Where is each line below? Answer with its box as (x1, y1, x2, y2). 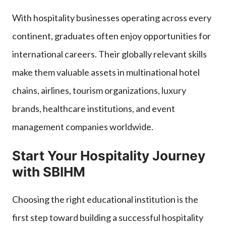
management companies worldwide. (12, 121, 153, 132)
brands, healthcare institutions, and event (12, 102, 175, 114)
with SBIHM (12, 163, 85, 180)
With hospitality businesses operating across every (12, 12, 211, 23)
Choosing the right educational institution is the (12, 193, 198, 205)
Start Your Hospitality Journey (12, 147, 205, 163)
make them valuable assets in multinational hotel (12, 66, 200, 78)
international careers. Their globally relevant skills (12, 48, 207, 60)
